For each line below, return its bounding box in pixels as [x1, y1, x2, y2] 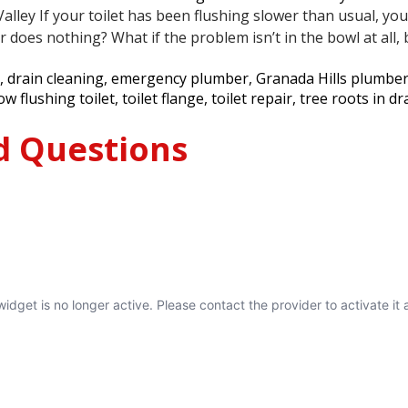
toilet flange [122, 88, 204, 108]
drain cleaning [7, 68, 104, 88]
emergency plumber [111, 68, 249, 88]
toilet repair [211, 88, 292, 108]
